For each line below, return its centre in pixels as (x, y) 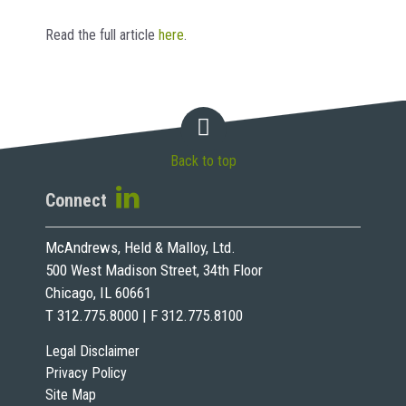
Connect (78, 200)
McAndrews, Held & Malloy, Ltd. (140, 247)
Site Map (71, 395)
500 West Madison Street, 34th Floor (154, 270)
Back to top (203, 161)
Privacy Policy (86, 373)
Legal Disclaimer (92, 351)
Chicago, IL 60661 (98, 293)
